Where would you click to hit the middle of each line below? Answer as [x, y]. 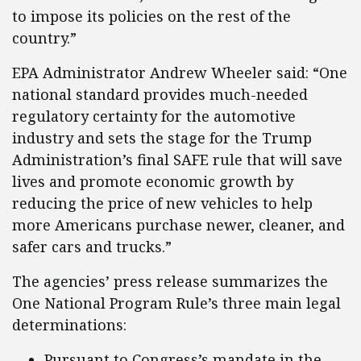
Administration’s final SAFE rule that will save [177, 160]
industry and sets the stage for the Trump [162, 138]
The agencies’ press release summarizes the [170, 282]
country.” [44, 38]
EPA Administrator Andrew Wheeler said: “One [180, 73]
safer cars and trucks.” [92, 247]
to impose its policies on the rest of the [151, 17]
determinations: [69, 325]
